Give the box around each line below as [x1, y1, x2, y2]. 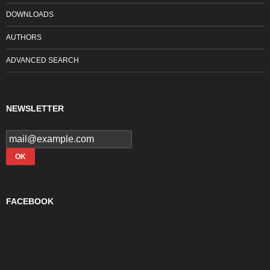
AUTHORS [6, 33, 42, 42]
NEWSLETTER [6, 104, 64, 114]
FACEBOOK [6, 196, 54, 207]
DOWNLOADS [6, 10, 54, 19]
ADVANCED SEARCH [6, 56, 79, 65]
